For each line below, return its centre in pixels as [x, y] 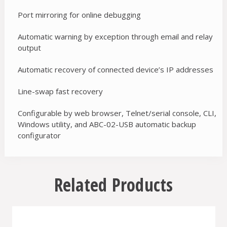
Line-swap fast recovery [61, 91]
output [30, 48]
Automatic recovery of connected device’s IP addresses [116, 70]
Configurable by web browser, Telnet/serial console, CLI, [117, 113]
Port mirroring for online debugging [80, 15]
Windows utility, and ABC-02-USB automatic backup [107, 124]
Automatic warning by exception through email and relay [116, 37]
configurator [40, 136]
